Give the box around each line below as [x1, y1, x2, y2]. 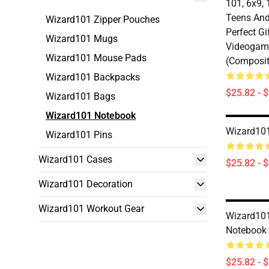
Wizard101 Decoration [38, 178, 133, 190]
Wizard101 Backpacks [46, 71, 140, 83]
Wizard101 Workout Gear [38, 203, 144, 214]
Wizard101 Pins [46, 129, 112, 141]
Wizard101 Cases [38, 154, 112, 165]
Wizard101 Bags [46, 91, 115, 102]
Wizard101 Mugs [46, 33, 118, 44]
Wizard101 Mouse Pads [46, 52, 147, 64]
